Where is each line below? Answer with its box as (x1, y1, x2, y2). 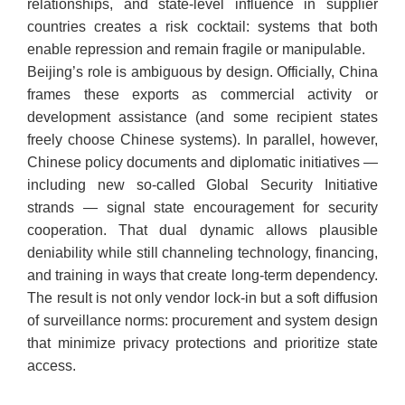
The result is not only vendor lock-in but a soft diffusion (27, 290, 378, 306)
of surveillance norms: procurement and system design (27, 313, 378, 329)
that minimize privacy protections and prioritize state (27, 335, 378, 352)
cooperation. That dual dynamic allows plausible (27, 222, 378, 239)
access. (27, 358, 77, 374)
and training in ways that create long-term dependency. (27, 268, 378, 284)
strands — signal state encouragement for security (27, 200, 378, 216)
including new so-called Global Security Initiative (27, 177, 378, 193)
